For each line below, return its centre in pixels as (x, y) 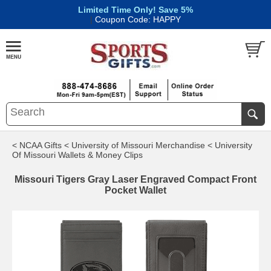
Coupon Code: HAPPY (138, 19)
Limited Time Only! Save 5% (135, 10)
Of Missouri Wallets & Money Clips (77, 155)
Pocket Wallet (135, 190)
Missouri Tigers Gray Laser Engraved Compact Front (135, 179)
